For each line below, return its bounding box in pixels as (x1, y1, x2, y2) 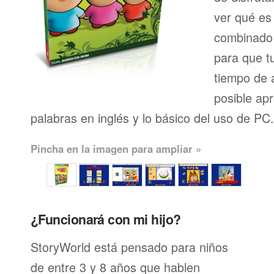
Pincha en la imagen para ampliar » (31, 141, 201, 156)
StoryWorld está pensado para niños (31, 238, 228, 256)
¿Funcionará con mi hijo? (31, 210, 181, 229)
